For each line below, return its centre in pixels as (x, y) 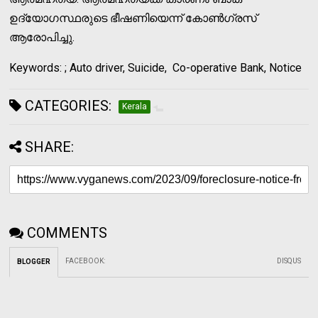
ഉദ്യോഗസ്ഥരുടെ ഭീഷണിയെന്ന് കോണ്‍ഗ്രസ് (133, 18)
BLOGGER (34, 261)
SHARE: (50, 147)
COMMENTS (67, 232)
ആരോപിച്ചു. (42, 37)
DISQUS (289, 261)
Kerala (135, 106)
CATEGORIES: (67, 105)
